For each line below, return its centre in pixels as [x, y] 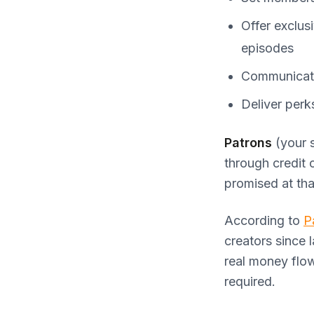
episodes [267, 48]
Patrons [248, 142]
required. [250, 281]
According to [264, 220]
